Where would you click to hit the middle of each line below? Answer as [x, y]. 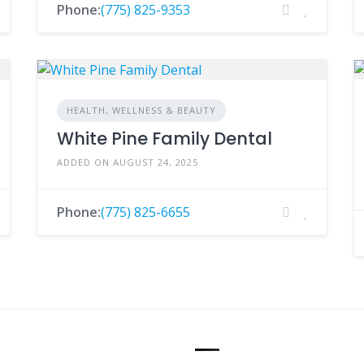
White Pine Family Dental [164, 139]
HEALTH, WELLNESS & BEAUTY [141, 110]
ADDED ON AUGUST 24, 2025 [127, 162]
